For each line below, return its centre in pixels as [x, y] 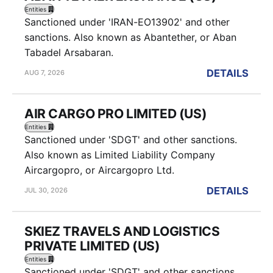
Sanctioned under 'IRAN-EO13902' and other [127, 22]
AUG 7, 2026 [44, 73]
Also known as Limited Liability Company [120, 154]
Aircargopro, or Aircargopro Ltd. [99, 170]
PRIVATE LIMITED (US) [92, 246]
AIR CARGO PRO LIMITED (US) [116, 113]
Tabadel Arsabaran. [69, 52]
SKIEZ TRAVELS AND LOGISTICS [122, 231]
